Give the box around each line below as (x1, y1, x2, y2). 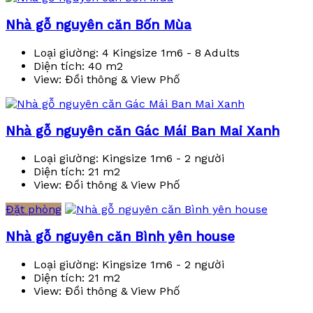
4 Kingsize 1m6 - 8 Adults (99, 45, 240, 59)
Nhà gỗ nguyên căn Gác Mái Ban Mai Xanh (6, 123, 279, 139)
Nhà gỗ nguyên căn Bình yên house (6, 229, 235, 245)
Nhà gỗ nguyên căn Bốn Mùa (6, 17, 191, 34)
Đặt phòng (6, 203, 61, 217)
